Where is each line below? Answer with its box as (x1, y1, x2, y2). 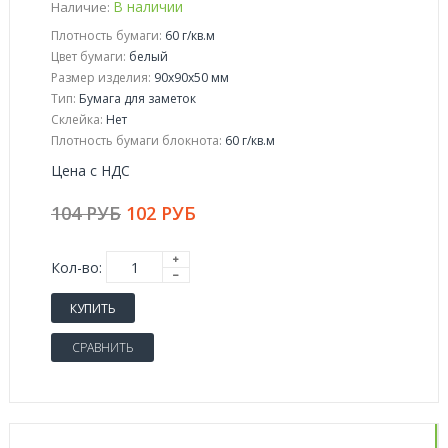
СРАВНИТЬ (72, 339, 133, 356)
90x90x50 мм (151, 69, 229, 86)
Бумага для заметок (76, 90, 196, 107)
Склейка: (51, 111, 103, 128)
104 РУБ (51, 201, 121, 225)
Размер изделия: (51, 69, 151, 86)
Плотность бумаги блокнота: (51, 132, 222, 149)
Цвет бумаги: (51, 48, 126, 65)
